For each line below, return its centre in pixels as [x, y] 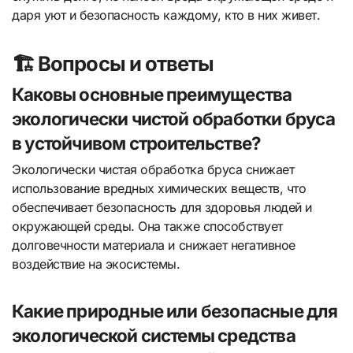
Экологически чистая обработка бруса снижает [153, 170]
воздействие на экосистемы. [96, 264]
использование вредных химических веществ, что [159, 189]
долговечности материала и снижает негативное [154, 245]
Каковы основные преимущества [152, 95]
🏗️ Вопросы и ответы [113, 63]
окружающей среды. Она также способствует [147, 227]
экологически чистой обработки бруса [173, 119]
